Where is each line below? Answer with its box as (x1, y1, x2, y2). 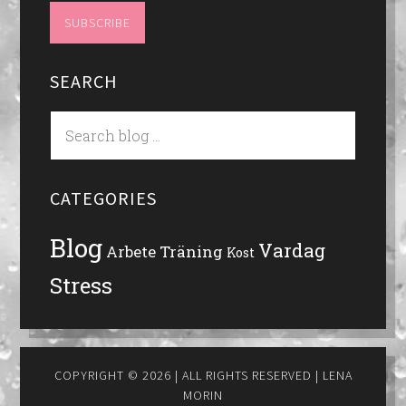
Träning (159, 241, 223, 263)
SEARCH (49, 70, 118, 93)
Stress (49, 271, 112, 300)
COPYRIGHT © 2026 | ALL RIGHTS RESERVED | (53, 366, 323, 383)
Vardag (257, 238, 325, 264)
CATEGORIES (49, 187, 157, 210)
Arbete (105, 242, 156, 262)
